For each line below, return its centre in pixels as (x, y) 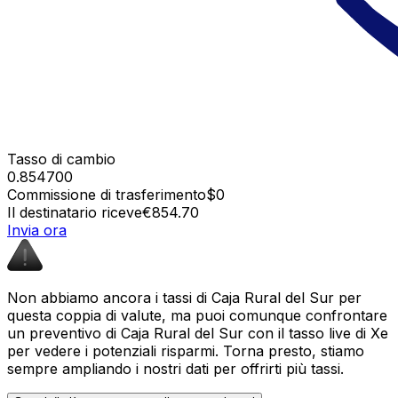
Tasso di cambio (61, 159)
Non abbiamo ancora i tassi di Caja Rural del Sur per (184, 297)
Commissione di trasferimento (107, 194)
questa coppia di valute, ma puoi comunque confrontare (197, 315)
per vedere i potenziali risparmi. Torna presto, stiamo (186, 350)
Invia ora (37, 230)
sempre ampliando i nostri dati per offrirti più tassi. (175, 368)
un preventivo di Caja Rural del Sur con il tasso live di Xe (198, 333)
